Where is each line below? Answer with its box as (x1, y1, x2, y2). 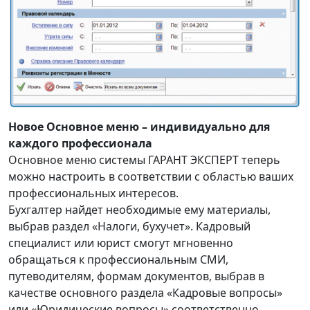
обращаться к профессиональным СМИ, (8, 252, 228, 268)
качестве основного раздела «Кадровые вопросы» (8, 285, 282, 301)
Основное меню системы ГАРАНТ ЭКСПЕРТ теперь (8, 152, 280, 168)
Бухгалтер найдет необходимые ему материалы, (8, 202, 271, 218)
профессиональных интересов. (8, 185, 179, 201)
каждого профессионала (8, 136, 152, 152)
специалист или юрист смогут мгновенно (8, 235, 233, 251)
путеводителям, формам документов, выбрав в (8, 268, 264, 284)
